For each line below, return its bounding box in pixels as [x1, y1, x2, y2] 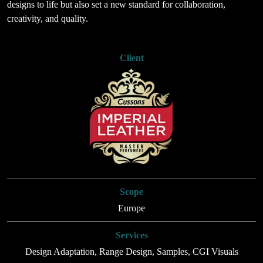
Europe [118, 203, 145, 213]
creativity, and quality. [7, 14, 88, 24]
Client [119, 53, 144, 63]
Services [115, 230, 148, 240]
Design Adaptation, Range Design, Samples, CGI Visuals [25, 246, 238, 257]
